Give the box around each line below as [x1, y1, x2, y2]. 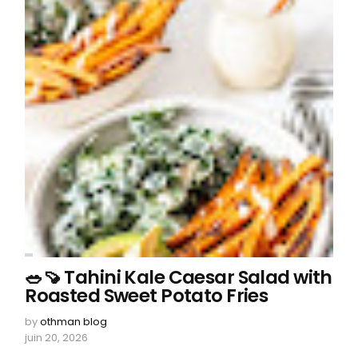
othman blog [40, 314, 108, 330]
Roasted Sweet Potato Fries [25, 283, 268, 309]
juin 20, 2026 [25, 330, 89, 346]
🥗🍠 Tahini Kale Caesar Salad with [25, 265, 332, 291]
